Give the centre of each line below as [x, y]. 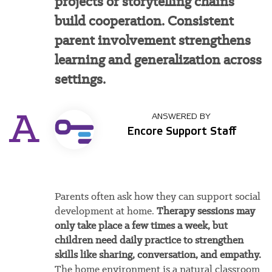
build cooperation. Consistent [144, 21]
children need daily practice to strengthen [149, 240]
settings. [80, 79]
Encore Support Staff [181, 132]
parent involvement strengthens [152, 40]
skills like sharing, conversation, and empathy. [158, 255]
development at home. [105, 211]
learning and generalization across [158, 60]
